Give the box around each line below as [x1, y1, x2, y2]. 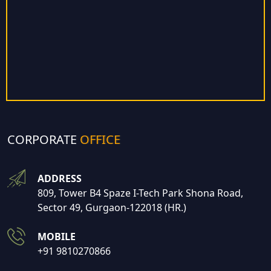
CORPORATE [7, 131, 80, 148]
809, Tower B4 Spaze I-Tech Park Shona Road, [38, 186, 243, 200]
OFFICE [80, 131, 120, 148]
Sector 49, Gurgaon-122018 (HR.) [38, 201, 186, 214]
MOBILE [38, 230, 76, 243]
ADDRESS [38, 172, 82, 185]
